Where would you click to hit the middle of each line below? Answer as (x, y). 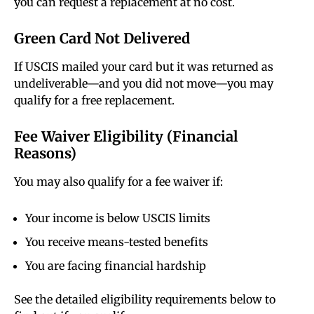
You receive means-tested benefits (117, 242)
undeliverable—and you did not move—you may (144, 84)
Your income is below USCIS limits (118, 218)
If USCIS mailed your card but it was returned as (144, 67)
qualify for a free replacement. (94, 101)
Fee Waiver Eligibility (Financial (126, 137)
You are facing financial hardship (116, 266)
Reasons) (45, 153)
